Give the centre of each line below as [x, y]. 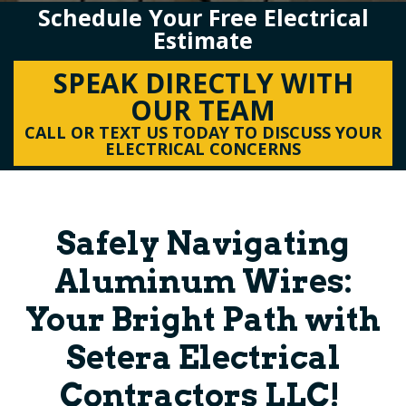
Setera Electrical [203, 358]
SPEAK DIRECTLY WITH [203, 83]
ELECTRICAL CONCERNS [203, 149]
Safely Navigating [203, 243]
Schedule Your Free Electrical [203, 17]
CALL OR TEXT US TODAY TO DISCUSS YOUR [203, 132]
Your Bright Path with [203, 319]
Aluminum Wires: [203, 281]
